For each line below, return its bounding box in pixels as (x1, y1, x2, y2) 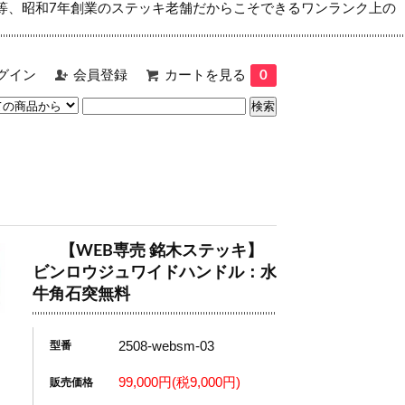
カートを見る (165, 69, 246, 82)
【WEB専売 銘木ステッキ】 (60, 243, 263, 259)
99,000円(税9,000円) (118, 374, 241, 391)
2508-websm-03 (118, 338, 215, 354)
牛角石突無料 (33, 287, 130, 303)
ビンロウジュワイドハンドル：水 (33, 265, 277, 281)
